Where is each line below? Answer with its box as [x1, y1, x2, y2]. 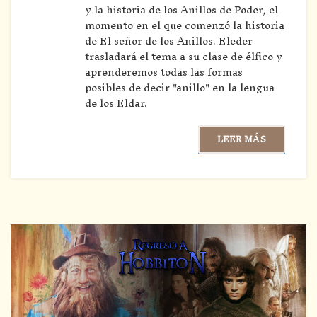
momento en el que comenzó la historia [85, 13, 284, 38]
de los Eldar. [85, 91, 147, 115]
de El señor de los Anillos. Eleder [85, 29, 253, 53]
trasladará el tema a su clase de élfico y [85, 45, 282, 69]
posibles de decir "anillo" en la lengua [85, 76, 275, 100]
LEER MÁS [217, 129, 266, 150]
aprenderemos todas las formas [85, 60, 243, 84]
